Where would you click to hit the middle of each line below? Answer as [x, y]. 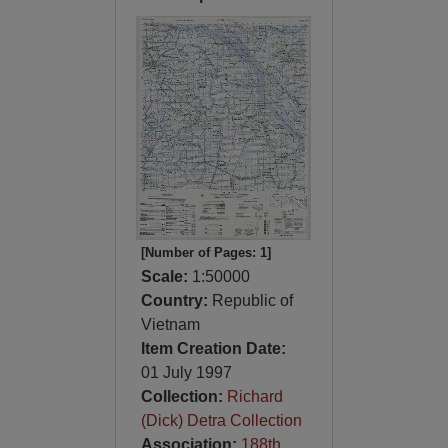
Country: [176, 300]
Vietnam [170, 324]
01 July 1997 [186, 372]
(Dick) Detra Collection [221, 420]
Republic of [252, 300]
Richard [254, 396]
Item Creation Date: [213, 348]
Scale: [166, 276]
